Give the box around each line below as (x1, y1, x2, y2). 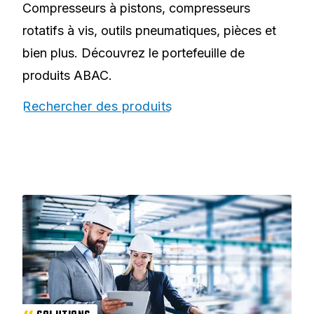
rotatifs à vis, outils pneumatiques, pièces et (22, 22, 276, 38)
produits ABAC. (22, 67, 112, 83)
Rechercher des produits (22, 98, 172, 114)
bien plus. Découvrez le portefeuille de (22, 45, 245, 60)
